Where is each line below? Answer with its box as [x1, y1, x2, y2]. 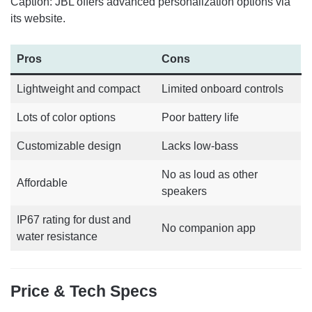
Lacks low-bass [162, 140, 238, 153]
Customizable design [17, 140, 121, 153]
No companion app [162, 222, 256, 235]
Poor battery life [162, 111, 239, 124]
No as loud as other [162, 169, 258, 181]
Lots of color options [17, 111, 116, 124]
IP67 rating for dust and [17, 214, 131, 226]
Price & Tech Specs [10, 282, 157, 301]
